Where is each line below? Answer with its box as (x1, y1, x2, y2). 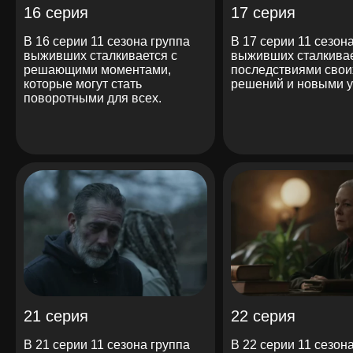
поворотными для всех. (24, 91, 162, 105)
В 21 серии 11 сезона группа (24, 337, 190, 351)
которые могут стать (24, 76, 142, 91)
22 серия (230, 307, 295, 325)
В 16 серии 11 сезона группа (24, 34, 190, 48)
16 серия (24, 3, 88, 21)
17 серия (230, 3, 295, 21)
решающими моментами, (24, 62, 171, 76)
